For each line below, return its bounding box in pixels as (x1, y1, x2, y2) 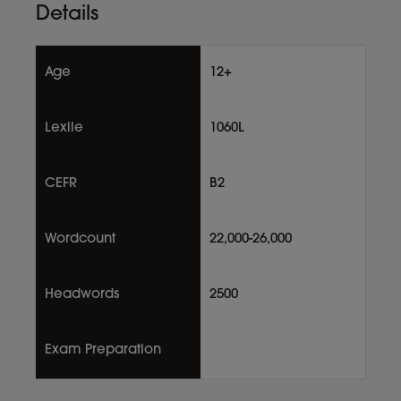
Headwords (45, 287, 119, 302)
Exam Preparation (45, 343, 161, 357)
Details (36, 4, 98, 25)
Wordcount (45, 232, 115, 246)
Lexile (45, 121, 83, 135)
